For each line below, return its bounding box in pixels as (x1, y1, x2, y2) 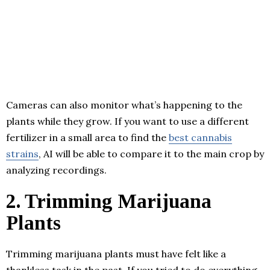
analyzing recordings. (6, 164, 107, 177)
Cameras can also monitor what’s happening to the (6, 99, 242, 111)
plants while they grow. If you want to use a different (6, 115, 249, 128)
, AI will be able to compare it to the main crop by (39, 148, 264, 160)
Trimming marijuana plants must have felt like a (6, 248, 226, 260)
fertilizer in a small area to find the (6, 131, 169, 144)
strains (6, 148, 39, 160)
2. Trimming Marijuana (6, 190, 212, 213)
